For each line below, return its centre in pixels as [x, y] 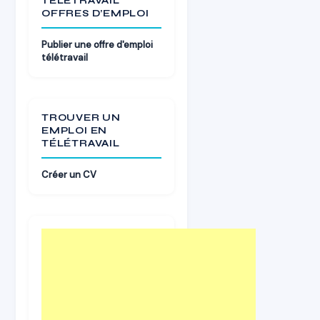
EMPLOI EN [75, 131]
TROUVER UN [81, 118]
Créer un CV [69, 175]
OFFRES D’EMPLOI [95, 14]
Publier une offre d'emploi [97, 45]
